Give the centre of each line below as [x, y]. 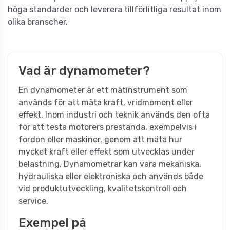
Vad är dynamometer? [84, 71]
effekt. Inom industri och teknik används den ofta [114, 114]
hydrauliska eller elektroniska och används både [111, 176]
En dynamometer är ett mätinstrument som [103, 90]
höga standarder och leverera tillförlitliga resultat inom [114, 9]
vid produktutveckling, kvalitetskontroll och [103, 188]
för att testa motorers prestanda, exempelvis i [108, 127]
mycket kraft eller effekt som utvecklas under [107, 151]
